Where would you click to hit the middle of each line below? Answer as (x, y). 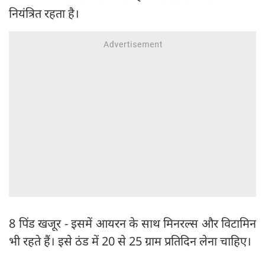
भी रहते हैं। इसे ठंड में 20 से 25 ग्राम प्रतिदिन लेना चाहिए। (132, 241)
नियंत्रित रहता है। (44, 14)
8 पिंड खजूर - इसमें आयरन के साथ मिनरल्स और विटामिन (132, 224)
